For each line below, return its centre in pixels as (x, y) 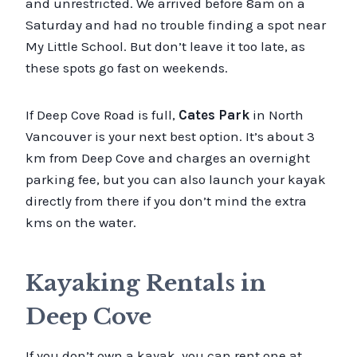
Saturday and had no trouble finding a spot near (176, 24)
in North (277, 114)
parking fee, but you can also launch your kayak (176, 179)
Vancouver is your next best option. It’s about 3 (170, 136)
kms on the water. (81, 222)
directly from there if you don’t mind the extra (166, 200)
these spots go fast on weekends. (127, 67)
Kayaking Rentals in (146, 283)
